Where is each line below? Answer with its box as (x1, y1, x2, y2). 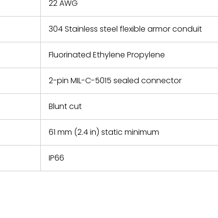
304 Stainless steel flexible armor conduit (49, 23, 202, 35)
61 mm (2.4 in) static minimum (49, 127, 159, 138)
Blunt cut (49, 101, 82, 112)
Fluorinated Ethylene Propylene (49, 49, 165, 60)
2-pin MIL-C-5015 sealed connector (49, 75, 182, 86)
